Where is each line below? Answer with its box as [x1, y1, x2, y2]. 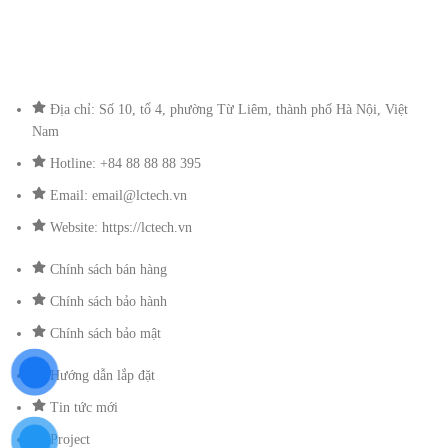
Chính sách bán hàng [50, 262, 167, 277]
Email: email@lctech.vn [50, 188, 187, 203]
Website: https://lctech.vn [50, 220, 192, 235]
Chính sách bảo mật [50, 326, 161, 341]
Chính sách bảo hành [50, 294, 167, 309]
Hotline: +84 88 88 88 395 [50, 156, 201, 171]
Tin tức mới [50, 400, 118, 415]
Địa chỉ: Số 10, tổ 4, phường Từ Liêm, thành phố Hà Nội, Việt [50, 102, 408, 117]
